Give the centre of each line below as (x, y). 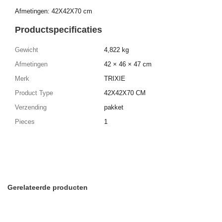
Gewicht (27, 50)
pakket (114, 107)
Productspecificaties (58, 30)
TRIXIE (115, 78)
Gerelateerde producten (48, 187)
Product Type (34, 93)
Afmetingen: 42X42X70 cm (54, 11)
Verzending (31, 107)
